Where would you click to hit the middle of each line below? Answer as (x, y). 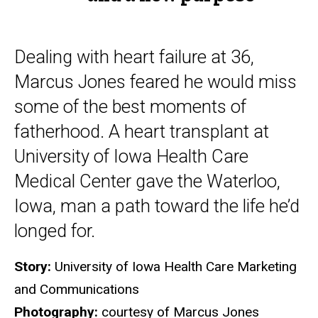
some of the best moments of (130, 106)
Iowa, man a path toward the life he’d (157, 205)
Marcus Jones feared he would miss (155, 81)
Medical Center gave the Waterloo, (147, 181)
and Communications (77, 289)
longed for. (57, 230)
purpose (61, 23)
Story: (33, 266)
